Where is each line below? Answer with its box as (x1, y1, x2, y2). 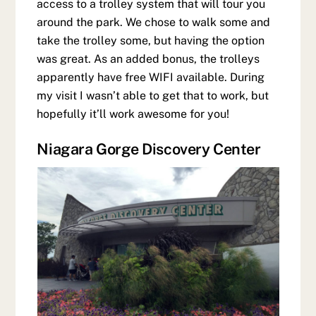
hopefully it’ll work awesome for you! (37, 107, 230, 121)
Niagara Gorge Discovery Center (37, 140, 261, 159)
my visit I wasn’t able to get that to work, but (37, 89, 269, 103)
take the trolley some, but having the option (37, 34, 265, 48)
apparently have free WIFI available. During (37, 71, 265, 85)
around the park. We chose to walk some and (37, 16, 271, 30)
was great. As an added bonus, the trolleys (37, 52, 260, 66)
